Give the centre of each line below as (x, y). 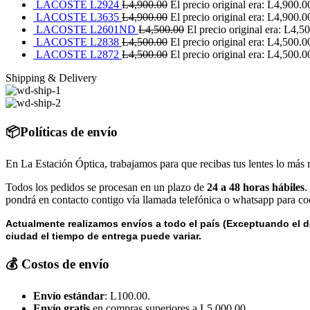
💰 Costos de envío (57, 264)
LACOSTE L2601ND (87, 30)
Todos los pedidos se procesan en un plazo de (106, 187)
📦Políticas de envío (62, 132)
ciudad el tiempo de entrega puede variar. (103, 236)
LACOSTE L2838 (79, 42)
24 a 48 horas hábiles (256, 187)
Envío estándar (69, 296)
